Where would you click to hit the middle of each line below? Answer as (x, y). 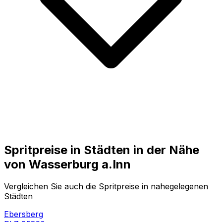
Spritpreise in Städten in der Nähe (102, 150)
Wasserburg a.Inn (80, 164)
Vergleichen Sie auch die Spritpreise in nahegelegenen (106, 186)
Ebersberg (24, 214)
